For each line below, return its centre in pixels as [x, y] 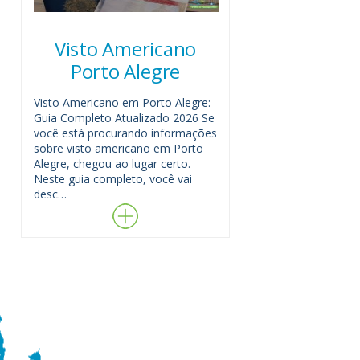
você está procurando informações [125, 133]
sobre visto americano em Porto [119, 149]
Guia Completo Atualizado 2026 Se [124, 118]
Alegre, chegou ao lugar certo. [112, 164]
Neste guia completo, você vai [113, 179]
